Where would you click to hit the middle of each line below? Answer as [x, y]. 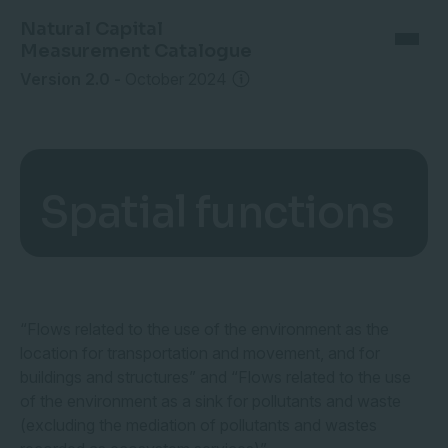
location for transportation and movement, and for [200, 353]
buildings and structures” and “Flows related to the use [215, 377]
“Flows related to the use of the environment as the [204, 329]
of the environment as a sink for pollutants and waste [210, 401]
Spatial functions [217, 212]
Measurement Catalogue [136, 51]
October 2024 [176, 79]
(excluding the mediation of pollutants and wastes [198, 425]
